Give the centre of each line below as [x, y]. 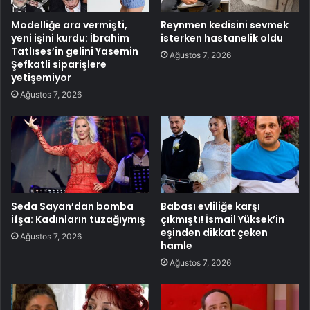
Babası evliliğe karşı [210, 207]
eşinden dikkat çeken [214, 233]
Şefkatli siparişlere [59, 64]
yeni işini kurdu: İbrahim [70, 38]
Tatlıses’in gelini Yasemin [75, 51]
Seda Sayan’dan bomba [72, 207]
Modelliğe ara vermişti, [69, 25]
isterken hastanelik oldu [222, 38]
